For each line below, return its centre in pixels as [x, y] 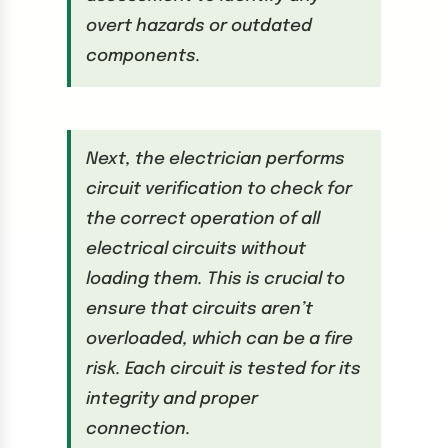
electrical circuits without [195, 250]
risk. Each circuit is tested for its [223, 370]
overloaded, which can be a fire [219, 340]
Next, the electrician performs [215, 160]
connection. [138, 430]
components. [143, 57]
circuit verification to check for [218, 190]
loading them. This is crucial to [215, 280]
